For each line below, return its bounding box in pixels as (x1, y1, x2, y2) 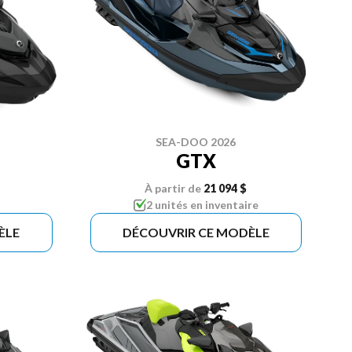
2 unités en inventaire (145, 197, 258, 211)
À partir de (145, 181, 202, 195)
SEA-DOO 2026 (156, 134, 236, 148)
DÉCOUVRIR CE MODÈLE (122, 224, 269, 240)
